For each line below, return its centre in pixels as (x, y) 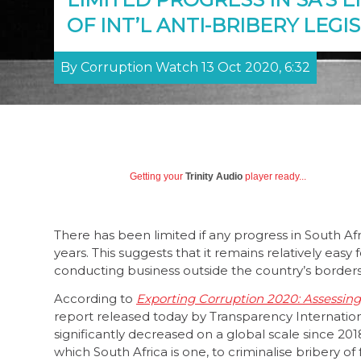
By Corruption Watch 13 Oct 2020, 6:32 (185, 67)
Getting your (158, 176)
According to (95, 298)
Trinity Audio (214, 176)
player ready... (274, 176)
